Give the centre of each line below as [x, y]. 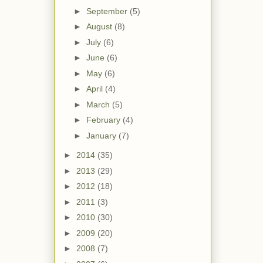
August [100, 27]
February [104, 120]
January [102, 135]
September [108, 11]
